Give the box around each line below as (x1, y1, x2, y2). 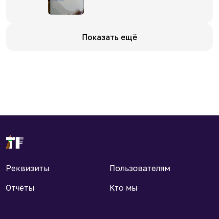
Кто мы (109, 183, 138, 193)
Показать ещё (82, 32, 137, 43)
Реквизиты (6, 163, 50, 173)
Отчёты (6, 183, 35, 193)
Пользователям (109, 163, 170, 173)
